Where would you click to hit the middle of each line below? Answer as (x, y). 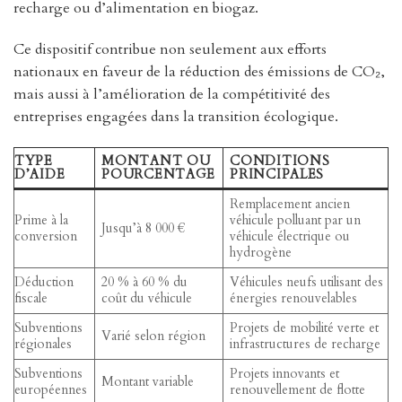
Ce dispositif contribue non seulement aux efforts (170, 49)
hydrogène (261, 252)
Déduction (44, 282)
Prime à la (41, 220)
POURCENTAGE (159, 174)
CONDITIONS (280, 161)
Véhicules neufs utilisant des (307, 282)
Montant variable (148, 381)
